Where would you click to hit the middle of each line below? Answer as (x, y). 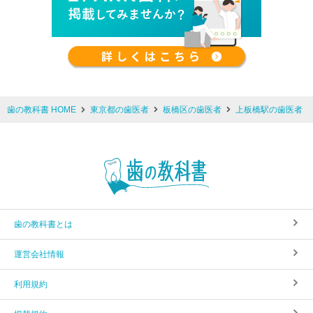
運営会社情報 (39, 254)
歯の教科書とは (43, 224)
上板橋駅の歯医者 (269, 110)
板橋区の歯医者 (192, 110)
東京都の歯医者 (119, 110)
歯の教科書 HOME (42, 110)
